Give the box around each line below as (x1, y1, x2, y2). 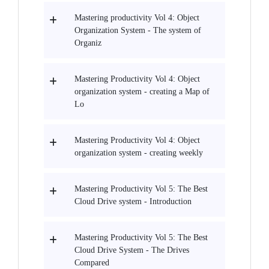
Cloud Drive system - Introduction (74, 197, 192, 207)
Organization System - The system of (74, 26, 201, 35)
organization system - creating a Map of (74, 87, 210, 97)
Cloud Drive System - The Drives (74, 246, 189, 255)
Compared (74, 258, 109, 268)
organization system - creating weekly (74, 148, 203, 158)
